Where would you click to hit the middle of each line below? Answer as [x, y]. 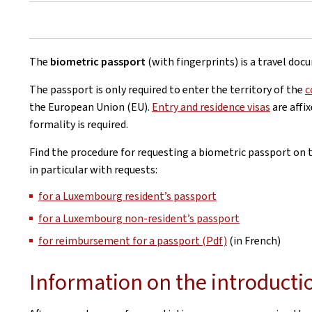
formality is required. [79, 124]
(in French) [254, 241]
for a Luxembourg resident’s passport [127, 196]
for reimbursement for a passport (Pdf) [133, 241]
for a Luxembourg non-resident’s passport [139, 218]
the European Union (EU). [91, 107]
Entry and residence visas [211, 107]
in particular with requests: [95, 170]
